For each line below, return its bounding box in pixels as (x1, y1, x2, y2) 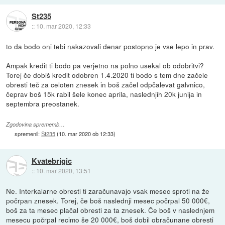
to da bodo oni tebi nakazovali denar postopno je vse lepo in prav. (6, 41, 215, 51)
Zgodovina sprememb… (6, 120, 65, 128)
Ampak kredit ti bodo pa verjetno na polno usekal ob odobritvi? (6, 60, 204, 70)
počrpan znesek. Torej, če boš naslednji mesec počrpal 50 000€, (6, 195, 210, 205)
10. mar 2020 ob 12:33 (59, 129, 114, 138)
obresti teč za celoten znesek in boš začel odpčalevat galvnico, (6, 79, 205, 89)
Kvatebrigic (31, 155, 72, 167)
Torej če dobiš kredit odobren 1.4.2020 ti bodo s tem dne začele (6, 69, 208, 80)
